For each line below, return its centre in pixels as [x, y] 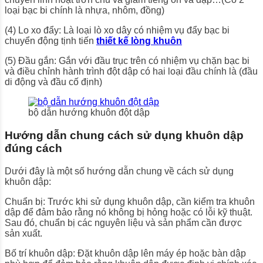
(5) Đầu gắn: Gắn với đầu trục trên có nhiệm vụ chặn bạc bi [127, 61]
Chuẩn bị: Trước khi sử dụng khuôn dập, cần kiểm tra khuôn [130, 201]
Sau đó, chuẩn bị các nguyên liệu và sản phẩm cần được [123, 222]
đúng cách [33, 149]
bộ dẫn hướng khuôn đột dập [89, 113]
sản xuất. [23, 233]
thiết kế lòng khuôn [139, 41]
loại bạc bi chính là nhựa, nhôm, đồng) [85, 11]
